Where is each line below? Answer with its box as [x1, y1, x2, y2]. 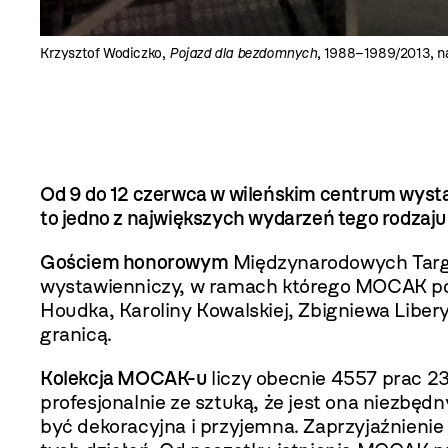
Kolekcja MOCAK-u [40, 366, 207, 390]
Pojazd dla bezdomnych [169, 45, 317, 62]
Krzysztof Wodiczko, [40, 45, 169, 62]
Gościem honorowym [40, 250, 229, 274]
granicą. [40, 322, 112, 346]
